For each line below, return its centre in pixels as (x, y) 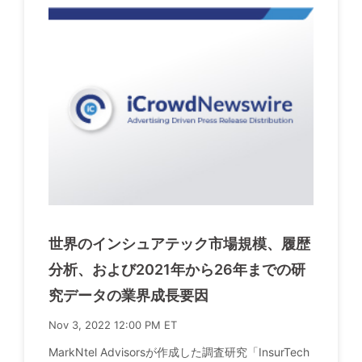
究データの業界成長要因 (128, 295)
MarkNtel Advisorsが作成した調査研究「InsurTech (179, 351)
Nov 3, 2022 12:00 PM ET (113, 324)
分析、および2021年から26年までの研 (177, 269)
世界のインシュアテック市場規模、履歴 (179, 243)
